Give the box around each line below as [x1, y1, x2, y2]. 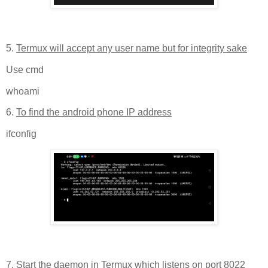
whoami [6, 86, 39, 96]
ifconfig [6, 129, 36, 139]
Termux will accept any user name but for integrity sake [16, 42, 247, 53]
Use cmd [6, 64, 46, 75]
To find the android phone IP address [16, 107, 172, 118]
